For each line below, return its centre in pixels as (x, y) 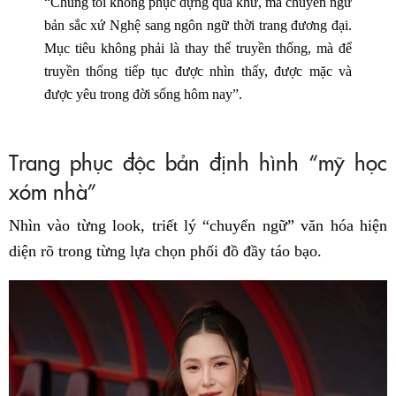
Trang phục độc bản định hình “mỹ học (198, 161)
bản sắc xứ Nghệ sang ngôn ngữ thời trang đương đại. (198, 25)
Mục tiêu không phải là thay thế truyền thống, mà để (198, 48)
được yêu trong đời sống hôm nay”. (143, 94)
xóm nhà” (53, 190)
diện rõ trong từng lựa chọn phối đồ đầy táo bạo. (165, 251)
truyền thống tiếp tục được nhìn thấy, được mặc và (198, 71)
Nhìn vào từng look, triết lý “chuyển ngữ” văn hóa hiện (198, 225)
